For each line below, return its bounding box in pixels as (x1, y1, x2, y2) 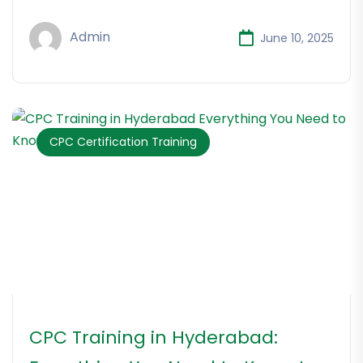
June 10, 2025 (260, 29, 334, 46)
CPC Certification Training (49, 134, 197, 151)
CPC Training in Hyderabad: (29, 325, 278, 351)
